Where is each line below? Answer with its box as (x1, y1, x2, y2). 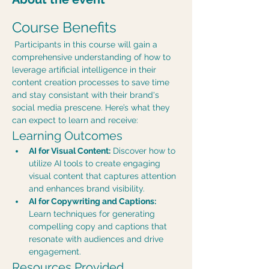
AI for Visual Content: (29, 146, 110, 156)
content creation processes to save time (12, 77, 172, 87)
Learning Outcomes (12, 128, 122, 143)
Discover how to (110, 146, 178, 156)
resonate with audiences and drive (29, 234, 166, 244)
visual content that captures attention (29, 171, 178, 181)
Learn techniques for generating (29, 209, 157, 219)
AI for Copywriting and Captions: (29, 196, 156, 206)
